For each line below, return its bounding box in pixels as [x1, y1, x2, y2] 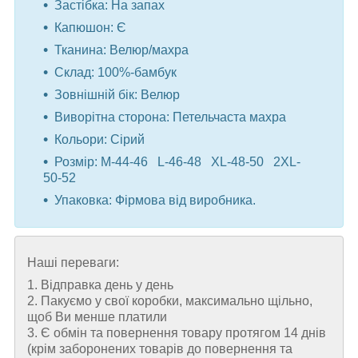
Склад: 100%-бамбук [54, 65, 177, 79]
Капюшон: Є [54, 20, 126, 34]
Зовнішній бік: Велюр [54, 87, 180, 101]
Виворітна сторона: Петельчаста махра [54, 109, 286, 124]
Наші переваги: [27, 255, 119, 269]
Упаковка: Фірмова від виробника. [54, 193, 256, 207]
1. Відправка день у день [27, 277, 173, 292]
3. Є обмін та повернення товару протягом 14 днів [27, 325, 326, 340]
